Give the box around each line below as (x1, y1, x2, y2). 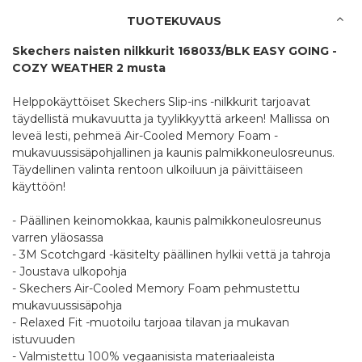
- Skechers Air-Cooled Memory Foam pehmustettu (12, 281, 300, 297)
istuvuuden (12, 332, 75, 347)
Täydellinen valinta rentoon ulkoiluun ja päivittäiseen (12, 162, 303, 178)
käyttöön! (12, 179, 65, 195)
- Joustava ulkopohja (12, 264, 127, 280)
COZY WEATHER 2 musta (12, 61, 166, 76)
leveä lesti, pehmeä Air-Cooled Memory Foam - (12, 128, 278, 144)
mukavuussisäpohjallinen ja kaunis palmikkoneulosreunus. (12, 145, 335, 161)
